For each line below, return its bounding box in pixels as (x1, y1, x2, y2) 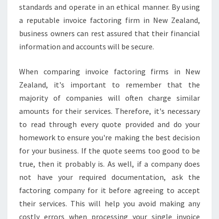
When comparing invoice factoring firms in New (19, 66, 200, 76)
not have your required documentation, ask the (19, 172, 200, 182)
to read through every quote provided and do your (19, 119, 200, 129)
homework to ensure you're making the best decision (19, 132, 200, 142)
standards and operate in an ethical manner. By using (19, 2, 200, 12)
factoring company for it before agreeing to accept (19, 185, 200, 195)
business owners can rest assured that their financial (19, 28, 200, 38)
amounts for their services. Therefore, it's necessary (19, 106, 200, 116)
